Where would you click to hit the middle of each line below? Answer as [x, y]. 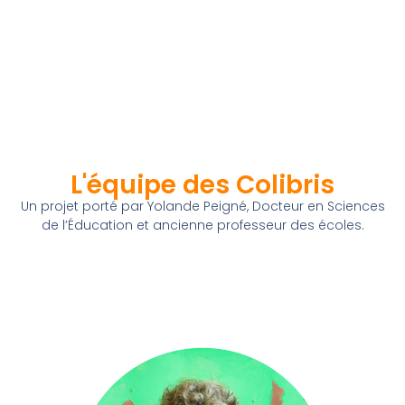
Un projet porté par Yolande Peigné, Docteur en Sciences [202, 207]
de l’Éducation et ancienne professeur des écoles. [202, 226]
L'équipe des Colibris [202, 185]
